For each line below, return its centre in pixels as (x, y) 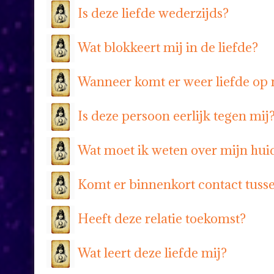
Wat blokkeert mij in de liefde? (168, 47)
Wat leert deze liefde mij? (152, 253)
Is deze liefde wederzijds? (153, 13)
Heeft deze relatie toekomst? (162, 218)
